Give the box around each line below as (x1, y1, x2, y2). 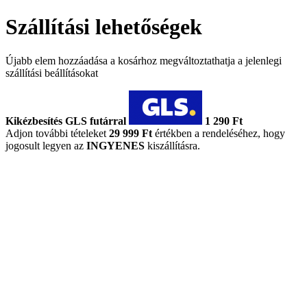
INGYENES (86, 139, 145, 151)
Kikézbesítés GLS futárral (5, 114, 126, 127)
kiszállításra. (145, 139, 200, 151)
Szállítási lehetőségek (5, 14, 202, 40)
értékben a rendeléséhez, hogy (152, 127, 285, 139)
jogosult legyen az (5, 139, 86, 151)
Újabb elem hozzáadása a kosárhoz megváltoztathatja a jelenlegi (5, 54, 282, 66)
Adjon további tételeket (5, 127, 109, 139)
